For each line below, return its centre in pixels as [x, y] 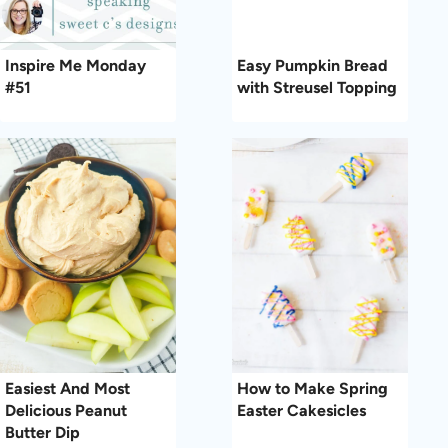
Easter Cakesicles [301, 410]
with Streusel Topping [317, 88]
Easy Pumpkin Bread [312, 66]
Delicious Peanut [66, 410]
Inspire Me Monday [75, 66]
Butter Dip [42, 432]
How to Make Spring [312, 388]
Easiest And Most [67, 388]
